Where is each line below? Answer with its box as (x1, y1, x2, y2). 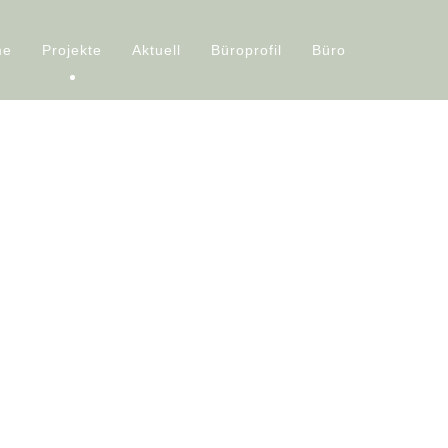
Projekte (42, 42, 102, 58)
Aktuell (132, 42, 181, 58)
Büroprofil (211, 42, 282, 58)
